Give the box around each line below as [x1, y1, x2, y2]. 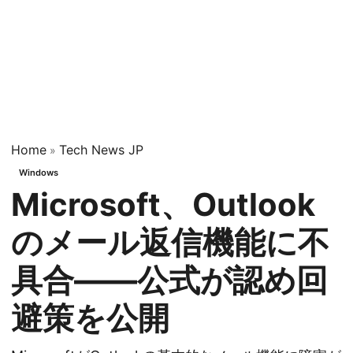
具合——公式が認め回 [11, 260, 328, 299]
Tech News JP [59, 142, 143, 158]
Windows [18, 167, 58, 178]
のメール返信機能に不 [11, 222, 329, 262]
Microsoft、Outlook [11, 184, 315, 224]
